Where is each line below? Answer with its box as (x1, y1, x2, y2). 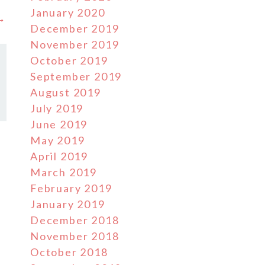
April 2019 (30, 150, 88, 163)
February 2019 (30, 182, 112, 195)
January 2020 (30, 6, 105, 19)
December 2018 (30, 214, 119, 227)
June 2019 (30, 118, 88, 131)
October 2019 (30, 54, 108, 67)
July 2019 (30, 102, 84, 115)
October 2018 (30, 245, 108, 258)
